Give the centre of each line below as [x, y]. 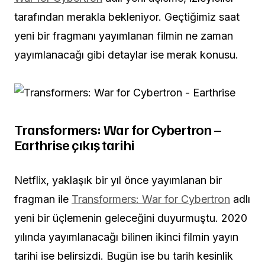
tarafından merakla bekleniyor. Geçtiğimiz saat [127, 17]
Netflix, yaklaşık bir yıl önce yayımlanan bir [118, 180]
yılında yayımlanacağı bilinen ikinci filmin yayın [126, 237]
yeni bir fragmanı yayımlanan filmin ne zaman [124, 35]
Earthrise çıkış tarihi [74, 144]
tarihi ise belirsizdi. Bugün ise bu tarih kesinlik [124, 256]
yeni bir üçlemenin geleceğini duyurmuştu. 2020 [131, 218]
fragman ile [43, 199]
